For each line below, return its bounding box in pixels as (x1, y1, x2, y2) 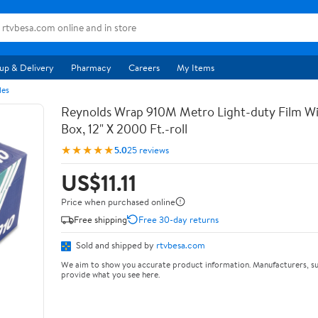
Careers (128, 61, 160, 74)
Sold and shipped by (74, 238, 156, 251)
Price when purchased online (61, 195, 175, 208)
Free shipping (74, 212, 127, 226)
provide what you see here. (61, 268, 160, 280)
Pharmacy (71, 61, 111, 74)
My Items (177, 61, 214, 74)
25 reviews (127, 143, 169, 156)
